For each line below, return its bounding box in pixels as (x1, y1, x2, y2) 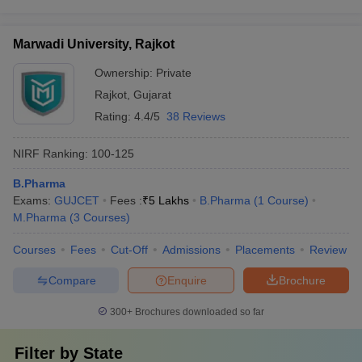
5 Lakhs (149, 194, 189, 207)
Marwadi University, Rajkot (13, 37, 175, 51)
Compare (48, 273, 96, 287)
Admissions (162, 243, 221, 256)
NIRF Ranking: (13, 146, 88, 160)
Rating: (95, 110, 134, 123)
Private (156, 66, 192, 79)
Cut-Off (111, 243, 148, 256)
